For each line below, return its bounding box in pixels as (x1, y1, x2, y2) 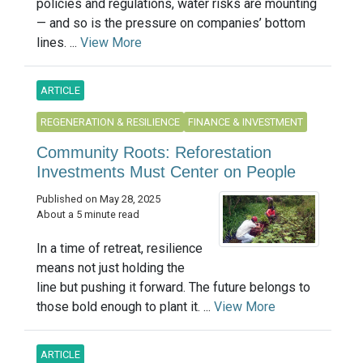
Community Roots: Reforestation (36, 143, 271, 161)
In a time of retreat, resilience (36, 240, 203, 256)
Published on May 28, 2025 (36, 192, 160, 205)
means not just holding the (36, 259, 185, 275)
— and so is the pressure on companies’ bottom (36, 15, 305, 31)
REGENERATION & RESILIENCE (41, 115, 180, 128)
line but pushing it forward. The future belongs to (36, 279, 310, 295)
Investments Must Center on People (36, 162, 296, 181)
